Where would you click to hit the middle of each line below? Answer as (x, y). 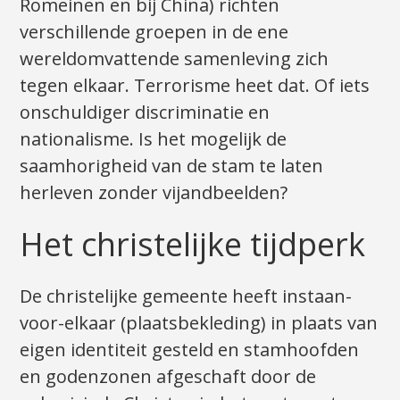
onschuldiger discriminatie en (145, 112)
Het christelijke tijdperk (193, 244)
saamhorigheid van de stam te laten (172, 165)
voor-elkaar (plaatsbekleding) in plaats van (199, 322)
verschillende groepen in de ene (154, 31)
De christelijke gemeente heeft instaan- (186, 296)
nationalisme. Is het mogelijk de (154, 138)
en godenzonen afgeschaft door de (168, 376)
